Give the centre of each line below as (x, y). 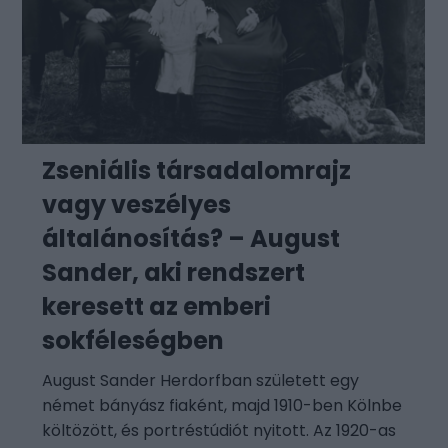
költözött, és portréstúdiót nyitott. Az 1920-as (219, 431)
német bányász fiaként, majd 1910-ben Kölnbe (222, 406)
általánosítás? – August (191, 239)
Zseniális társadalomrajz (197, 171)
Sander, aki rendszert (174, 273)
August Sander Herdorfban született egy (201, 381)
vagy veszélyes (137, 205)
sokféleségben (133, 341)
